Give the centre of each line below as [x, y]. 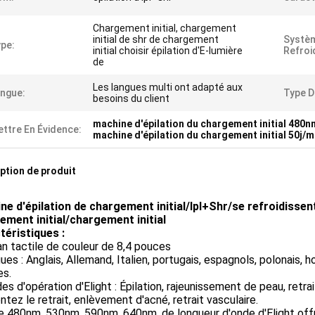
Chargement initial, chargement [165, 28]
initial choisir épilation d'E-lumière [168, 51]
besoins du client [131, 98]
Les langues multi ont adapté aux [168, 87]
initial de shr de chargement [156, 39]
